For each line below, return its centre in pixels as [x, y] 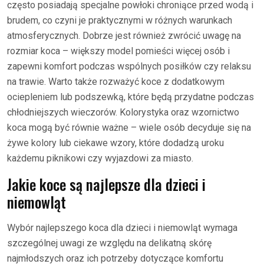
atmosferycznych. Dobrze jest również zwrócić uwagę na [124, 36]
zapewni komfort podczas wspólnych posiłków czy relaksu [129, 66]
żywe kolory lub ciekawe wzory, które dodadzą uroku [115, 143]
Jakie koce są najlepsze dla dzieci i [106, 184]
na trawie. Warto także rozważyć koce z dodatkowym [116, 82]
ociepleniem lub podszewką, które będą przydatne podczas [131, 97]
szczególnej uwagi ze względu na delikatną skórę [109, 243]
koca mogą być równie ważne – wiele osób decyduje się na [129, 128]
